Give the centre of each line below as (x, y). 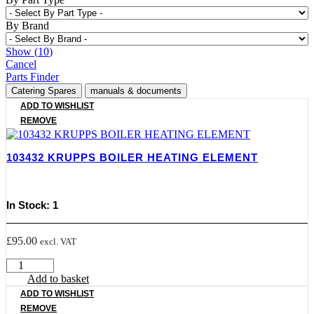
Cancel (21, 64)
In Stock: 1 (32, 205)
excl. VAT (58, 241)
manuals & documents (136, 91)
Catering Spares (44, 91)
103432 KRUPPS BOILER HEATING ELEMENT (132, 158)
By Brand (27, 26)
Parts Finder (32, 77)
